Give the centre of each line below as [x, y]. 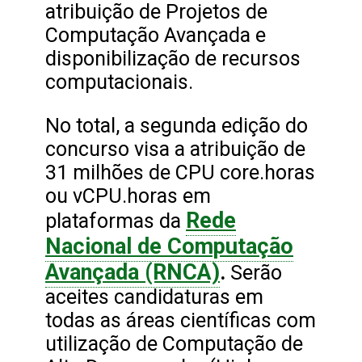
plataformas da [116, 221]
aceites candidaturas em [154, 297]
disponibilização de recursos [173, 59]
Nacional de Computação [169, 247]
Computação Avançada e [156, 36]
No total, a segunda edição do [177, 126]
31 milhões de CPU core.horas [180, 173]
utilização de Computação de [174, 344]
